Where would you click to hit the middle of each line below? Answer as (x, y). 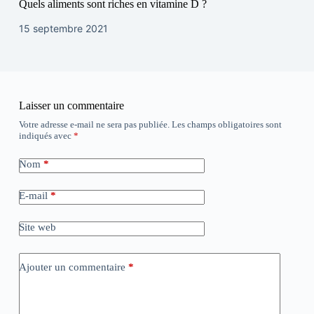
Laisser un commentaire (71, 106)
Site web (37, 227)
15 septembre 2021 (63, 29)
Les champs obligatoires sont (226, 125)
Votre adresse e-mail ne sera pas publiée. (94, 125)
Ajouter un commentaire (72, 267)
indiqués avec (46, 136)
